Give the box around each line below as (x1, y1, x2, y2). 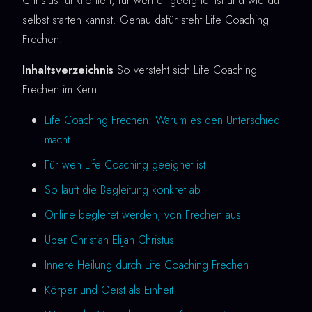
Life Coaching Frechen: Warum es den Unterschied (45, 112, 280, 129)
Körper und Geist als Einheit (45, 282, 173, 299)
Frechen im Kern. (22, 81, 100, 98)
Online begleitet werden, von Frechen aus (45, 207, 241, 224)
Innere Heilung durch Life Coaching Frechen (45, 257, 249, 274)
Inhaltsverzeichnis (22, 62, 114, 79)
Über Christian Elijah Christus (45, 232, 174, 249)
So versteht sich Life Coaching (114, 62, 257, 79)
